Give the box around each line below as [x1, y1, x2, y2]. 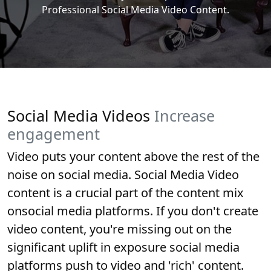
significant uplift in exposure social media [7, 239, 240, 255]
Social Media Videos [7, 105, 154, 126]
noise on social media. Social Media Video [7, 166, 239, 183]
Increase [154, 105, 215, 126]
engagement [7, 123, 100, 144]
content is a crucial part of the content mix [7, 184, 244, 201]
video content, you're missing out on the [7, 221, 232, 237]
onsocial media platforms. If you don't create [7, 203, 258, 219]
